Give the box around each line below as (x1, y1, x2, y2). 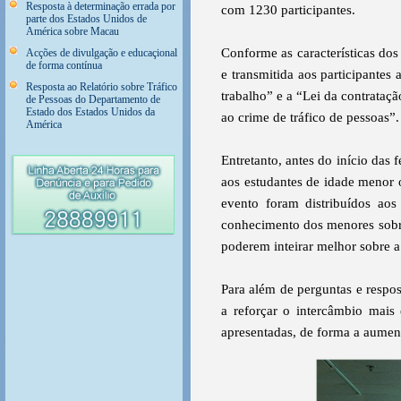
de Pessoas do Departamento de (26, 93, 160, 106)
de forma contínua (26, 59, 102, 72)
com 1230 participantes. (221, 3, 355, 17)
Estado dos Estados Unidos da (26, 106, 155, 118)
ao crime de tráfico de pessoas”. (221, 110, 399, 124)
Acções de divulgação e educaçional (26, 47, 177, 59)
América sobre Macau (26, 25, 119, 38)
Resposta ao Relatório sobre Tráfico (26, 81, 177, 93)
